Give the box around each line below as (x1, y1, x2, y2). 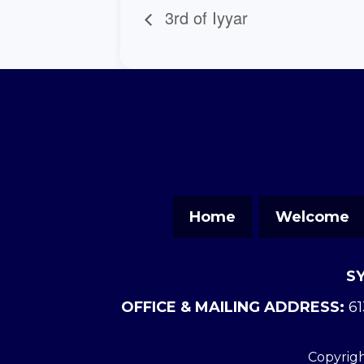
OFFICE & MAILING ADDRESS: (121, 298, 344, 317)
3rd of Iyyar (160, 6, 248, 30)
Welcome (275, 208, 349, 227)
